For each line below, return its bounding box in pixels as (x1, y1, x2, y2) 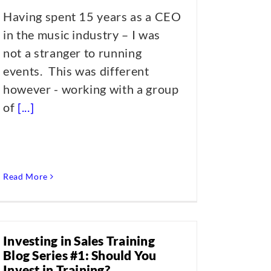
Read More (3, 171, 48, 181)
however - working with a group (3, 82, 179, 96)
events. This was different (3, 64, 149, 78)
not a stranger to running (3, 45, 142, 60)
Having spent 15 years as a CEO (3, 9, 181, 24)
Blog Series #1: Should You (3, 247, 157, 263)
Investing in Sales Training (3, 233, 155, 248)
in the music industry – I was (3, 27, 160, 42)
